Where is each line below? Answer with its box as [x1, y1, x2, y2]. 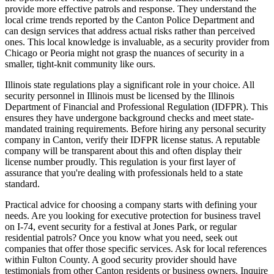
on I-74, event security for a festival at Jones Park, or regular [5, 221, 237, 232]
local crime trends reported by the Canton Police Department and [5, 15, 254, 26]
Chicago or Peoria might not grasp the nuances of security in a [5, 48, 244, 59]
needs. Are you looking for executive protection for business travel [5, 210, 261, 221]
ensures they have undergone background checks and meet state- [5, 113, 254, 124]
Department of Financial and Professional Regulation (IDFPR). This [5, 102, 268, 113]
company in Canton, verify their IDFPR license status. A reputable [5, 135, 260, 146]
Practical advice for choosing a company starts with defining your [5, 199, 257, 210]
